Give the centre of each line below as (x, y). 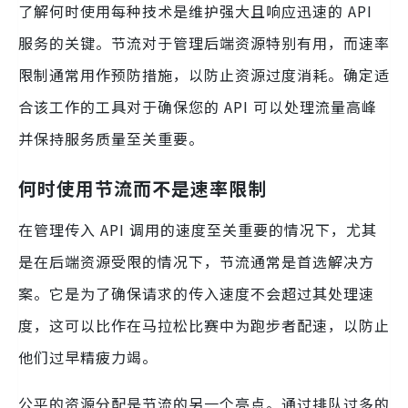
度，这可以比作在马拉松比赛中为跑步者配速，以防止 (204, 325)
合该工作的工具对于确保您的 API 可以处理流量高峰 (198, 106)
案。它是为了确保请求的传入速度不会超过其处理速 (196, 293)
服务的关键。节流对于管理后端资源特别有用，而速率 (204, 42)
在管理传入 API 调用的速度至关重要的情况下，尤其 (198, 229)
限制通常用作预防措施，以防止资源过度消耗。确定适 (204, 74)
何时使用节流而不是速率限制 (143, 188)
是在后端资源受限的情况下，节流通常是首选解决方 (196, 261)
